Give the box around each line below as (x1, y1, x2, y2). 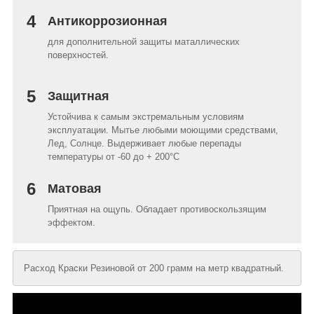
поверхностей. (48, 50, 109, 61)
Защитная (48, 89, 113, 104)
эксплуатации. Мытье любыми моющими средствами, (48, 125, 278, 136)
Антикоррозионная (48, 14, 171, 29)
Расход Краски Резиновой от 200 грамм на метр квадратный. (24, 263, 287, 274)
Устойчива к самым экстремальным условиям (48, 111, 244, 123)
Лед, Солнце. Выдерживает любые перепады (48, 138, 241, 149)
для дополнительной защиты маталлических (48, 36, 240, 48)
